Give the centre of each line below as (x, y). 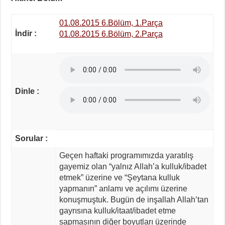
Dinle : (27, 91)
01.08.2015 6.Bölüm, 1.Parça (111, 23)
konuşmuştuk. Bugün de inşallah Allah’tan (134, 199)
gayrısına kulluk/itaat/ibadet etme (117, 210)
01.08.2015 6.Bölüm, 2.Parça (111, 34)
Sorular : (31, 138)
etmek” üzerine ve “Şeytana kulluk (119, 177)
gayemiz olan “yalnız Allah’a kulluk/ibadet (133, 166)
